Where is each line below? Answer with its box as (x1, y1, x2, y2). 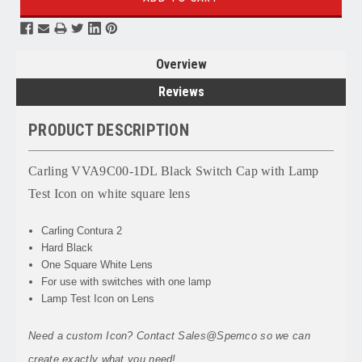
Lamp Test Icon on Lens (41, 292, 155, 305)
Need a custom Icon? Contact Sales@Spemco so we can (28, 329, 310, 342)
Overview (155, 56, 207, 72)
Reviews (158, 83, 204, 99)
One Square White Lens (41, 258, 154, 271)
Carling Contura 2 (41, 224, 123, 237)
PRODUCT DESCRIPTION (28, 120, 189, 140)
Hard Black (41, 241, 94, 254)
